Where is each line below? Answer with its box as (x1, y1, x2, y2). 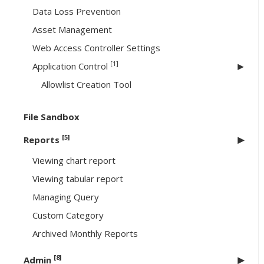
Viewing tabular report (32, 173, 123, 185)
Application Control (32, 60, 110, 72)
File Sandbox (24, 111, 80, 123)
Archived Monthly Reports (32, 227, 138, 240)
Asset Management (32, 24, 112, 36)
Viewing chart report (32, 154, 115, 167)
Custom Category (32, 209, 104, 222)
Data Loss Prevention (32, 5, 121, 18)
